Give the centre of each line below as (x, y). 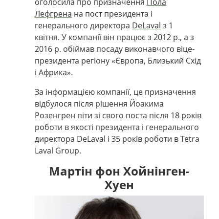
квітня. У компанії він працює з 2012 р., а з (114, 37)
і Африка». (54, 72)
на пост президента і (112, 13)
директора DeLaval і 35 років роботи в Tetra (117, 139)
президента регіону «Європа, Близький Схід (118, 60)
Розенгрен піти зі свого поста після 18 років (118, 115)
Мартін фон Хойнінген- (119, 171)
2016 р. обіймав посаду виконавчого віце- (115, 49)
